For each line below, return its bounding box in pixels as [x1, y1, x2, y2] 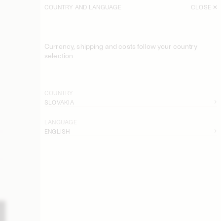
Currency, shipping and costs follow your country [44, 42, 197, 50]
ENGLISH [44, 127, 71, 135]
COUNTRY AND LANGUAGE [44, 3, 121, 10]
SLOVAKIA [44, 98, 74, 106]
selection [44, 51, 74, 60]
